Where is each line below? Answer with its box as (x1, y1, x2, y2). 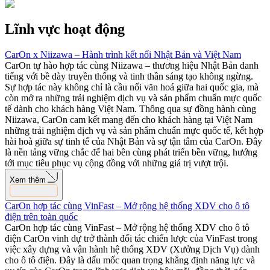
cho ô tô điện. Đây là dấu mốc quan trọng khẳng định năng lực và (5, 254, 255, 265)
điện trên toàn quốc (5, 211, 78, 222)
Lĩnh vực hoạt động (5, 21, 125, 37)
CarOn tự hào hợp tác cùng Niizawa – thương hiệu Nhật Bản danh (5, 60, 259, 71)
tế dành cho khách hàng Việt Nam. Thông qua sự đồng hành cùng (5, 104, 256, 115)
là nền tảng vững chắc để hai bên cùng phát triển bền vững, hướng (5, 147, 257, 158)
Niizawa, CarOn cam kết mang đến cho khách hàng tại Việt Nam (5, 115, 253, 125)
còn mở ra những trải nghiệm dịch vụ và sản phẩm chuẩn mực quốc (5, 93, 262, 104)
